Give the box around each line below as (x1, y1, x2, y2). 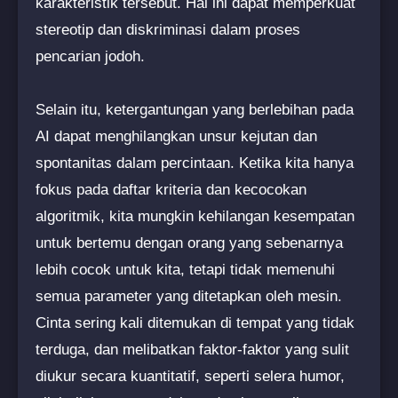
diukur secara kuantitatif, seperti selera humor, (36, 367, 345, 385)
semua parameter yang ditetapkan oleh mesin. (36, 287, 342, 305)
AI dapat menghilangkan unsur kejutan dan (36, 127, 317, 145)
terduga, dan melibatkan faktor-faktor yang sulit (36, 340, 349, 358)
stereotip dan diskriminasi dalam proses (36, 20, 300, 38)
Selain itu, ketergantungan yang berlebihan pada (36, 100, 354, 118)
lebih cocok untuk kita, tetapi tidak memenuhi (36, 260, 335, 278)
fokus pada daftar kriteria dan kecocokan (36, 180, 306, 198)
